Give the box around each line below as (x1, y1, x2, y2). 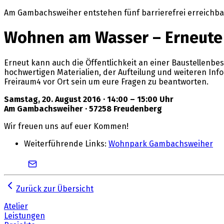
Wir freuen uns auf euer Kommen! (4, 121, 128, 131)
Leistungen (4, 210, 45, 220)
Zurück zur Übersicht (16, 183, 93, 193)
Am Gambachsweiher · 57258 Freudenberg (4, 103, 162, 113)
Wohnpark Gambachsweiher (108, 138, 213, 148)
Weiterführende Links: (24, 138, 108, 148)
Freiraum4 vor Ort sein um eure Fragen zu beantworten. (4, 76, 208, 86)
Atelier (4, 201, 28, 211)
